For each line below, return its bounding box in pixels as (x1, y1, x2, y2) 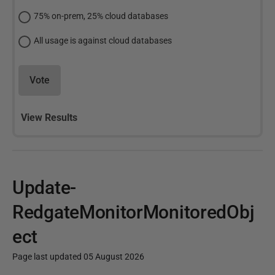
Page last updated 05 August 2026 (12, 252, 144, 261)
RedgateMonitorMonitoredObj (12, 201, 255, 223)
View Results (21, 112, 77, 123)
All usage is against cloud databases (34, 36, 172, 45)
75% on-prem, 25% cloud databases (34, 11, 168, 21)
